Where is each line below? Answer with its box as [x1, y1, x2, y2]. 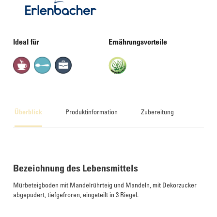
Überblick [15, 108, 42, 116]
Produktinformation [65, 108, 118, 116]
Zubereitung [141, 108, 174, 116]
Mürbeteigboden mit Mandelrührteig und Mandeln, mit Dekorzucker [13, 180, 197, 189]
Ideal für [13, 37, 39, 46]
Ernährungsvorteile [108, 37, 167, 46]
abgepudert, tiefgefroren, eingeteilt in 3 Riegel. [13, 190, 139, 199]
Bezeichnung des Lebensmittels [13, 162, 138, 174]
